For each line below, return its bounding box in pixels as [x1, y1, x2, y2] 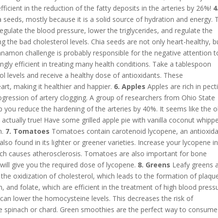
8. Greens [138, 160, 171, 169]
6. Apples [114, 81, 146, 91]
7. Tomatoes [5, 126, 50, 136]
